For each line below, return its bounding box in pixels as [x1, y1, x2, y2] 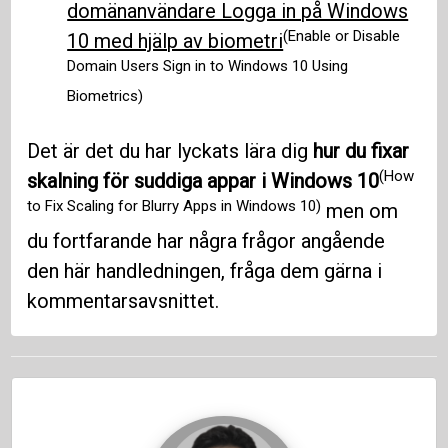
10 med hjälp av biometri [67, 29, 284, 54]
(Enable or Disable [283, 26, 401, 45]
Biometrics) [67, 86, 144, 105]
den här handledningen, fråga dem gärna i [27, 259, 383, 284]
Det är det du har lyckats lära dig [27, 139, 314, 164]
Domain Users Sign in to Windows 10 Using [67, 56, 349, 75]
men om [321, 199, 399, 224]
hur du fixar [313, 139, 410, 164]
